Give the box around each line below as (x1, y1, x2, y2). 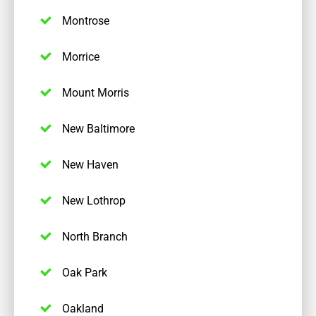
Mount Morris (62, 85, 130, 100)
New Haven (62, 157, 119, 172)
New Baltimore (62, 121, 135, 136)
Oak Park (62, 265, 108, 280)
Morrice (62, 49, 100, 64)
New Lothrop (62, 193, 126, 208)
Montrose (62, 13, 110, 28)
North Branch (62, 229, 128, 244)
